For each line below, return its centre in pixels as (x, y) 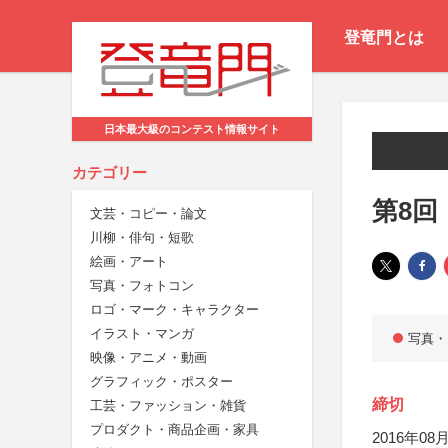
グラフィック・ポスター (161, 382)
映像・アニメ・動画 (148, 358)
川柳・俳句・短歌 (142, 238)
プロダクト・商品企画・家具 (174, 430)
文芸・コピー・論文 (148, 214)
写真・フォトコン (142, 286)
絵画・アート (129, 262)
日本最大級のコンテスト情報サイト (192, 129)
